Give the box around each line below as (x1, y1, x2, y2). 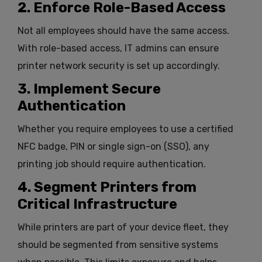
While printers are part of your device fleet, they (18, 222, 229, 233)
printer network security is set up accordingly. (18, 60, 220, 72)
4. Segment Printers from (18, 179, 196, 196)
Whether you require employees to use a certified (18, 123, 233, 135)
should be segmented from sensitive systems (18, 239, 218, 251)
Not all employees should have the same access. (18, 25, 229, 37)
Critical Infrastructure (18, 196, 177, 213)
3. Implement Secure (18, 81, 161, 98)
